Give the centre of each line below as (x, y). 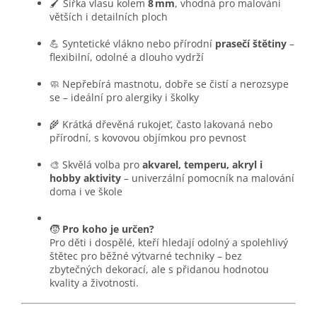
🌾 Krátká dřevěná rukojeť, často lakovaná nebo (161, 125)
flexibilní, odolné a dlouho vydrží (127, 57)
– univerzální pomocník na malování (208, 178)
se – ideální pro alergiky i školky (124, 98)
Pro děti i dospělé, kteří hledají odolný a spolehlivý (169, 243)
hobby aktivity (85, 178)
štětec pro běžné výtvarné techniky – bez (146, 256)
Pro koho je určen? (108, 229)
